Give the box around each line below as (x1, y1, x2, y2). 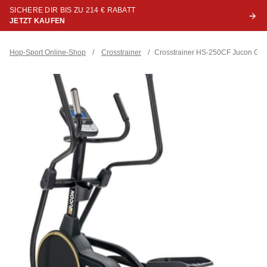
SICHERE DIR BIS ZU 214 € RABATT (10, 6, 136, 14)
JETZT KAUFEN (10, 17, 66, 25)
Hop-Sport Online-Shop (10, 48, 86, 57)
